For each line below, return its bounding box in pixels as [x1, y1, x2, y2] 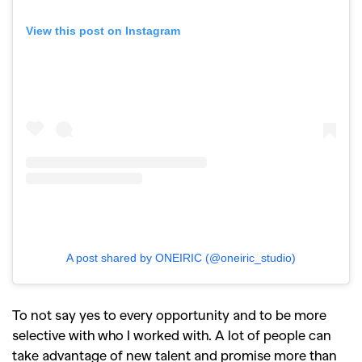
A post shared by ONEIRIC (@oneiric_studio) [66, 251, 296, 265]
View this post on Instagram [26, 23, 180, 37]
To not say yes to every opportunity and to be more [12, 306, 326, 323]
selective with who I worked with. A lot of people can [12, 326, 331, 343]
